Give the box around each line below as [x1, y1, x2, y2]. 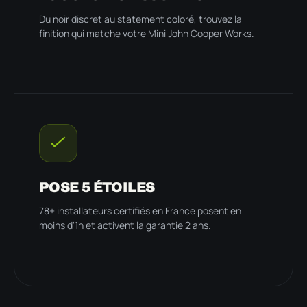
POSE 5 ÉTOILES [39, 179, 156, 195]
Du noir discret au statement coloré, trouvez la [39, 12, 242, 25]
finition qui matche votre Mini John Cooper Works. [39, 26, 254, 40]
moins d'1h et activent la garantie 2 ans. [39, 218, 211, 232]
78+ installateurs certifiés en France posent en [39, 204, 241, 217]
